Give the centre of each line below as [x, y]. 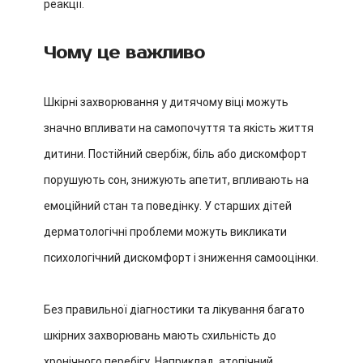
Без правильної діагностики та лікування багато [174, 310]
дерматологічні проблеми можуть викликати [165, 232]
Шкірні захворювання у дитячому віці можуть [166, 102]
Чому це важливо [124, 53]
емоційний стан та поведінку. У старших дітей [168, 206]
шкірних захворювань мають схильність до [160, 335]
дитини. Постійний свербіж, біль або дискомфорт [175, 154]
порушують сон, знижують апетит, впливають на [176, 180]
